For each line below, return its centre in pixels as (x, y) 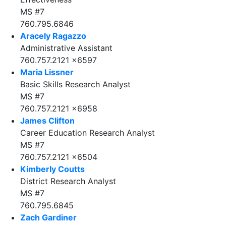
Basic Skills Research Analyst (75, 84)
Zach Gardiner (48, 218)
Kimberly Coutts (52, 169)
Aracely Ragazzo (53, 36)
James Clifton (47, 121)
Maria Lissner (47, 72)
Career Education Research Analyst (88, 133)
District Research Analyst (68, 181)
